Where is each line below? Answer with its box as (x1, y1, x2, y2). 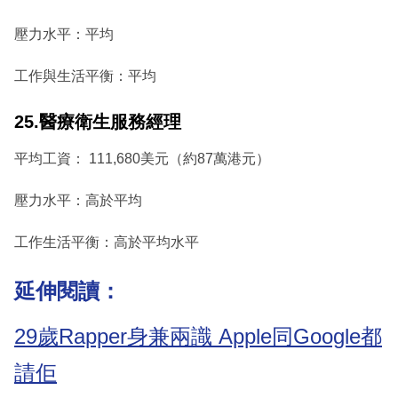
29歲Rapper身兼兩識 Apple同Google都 (14, 324, 382, 349)
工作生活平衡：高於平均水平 (14, 234, 199, 250)
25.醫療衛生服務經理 (14, 112, 181, 132)
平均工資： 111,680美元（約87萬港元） (14, 150, 270, 166)
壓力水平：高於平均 (14, 192, 142, 208)
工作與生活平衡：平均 (14, 68, 156, 84)
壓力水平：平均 (14, 27, 114, 43)
